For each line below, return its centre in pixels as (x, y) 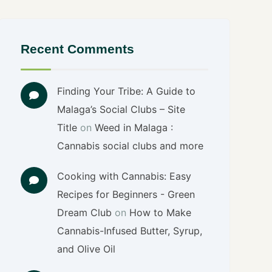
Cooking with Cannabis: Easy (124, 176)
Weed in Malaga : (134, 127)
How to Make (161, 212)
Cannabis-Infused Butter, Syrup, (130, 231)
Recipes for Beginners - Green (126, 194)
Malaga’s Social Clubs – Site (121, 109)
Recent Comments (78, 49)
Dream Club (85, 212)
